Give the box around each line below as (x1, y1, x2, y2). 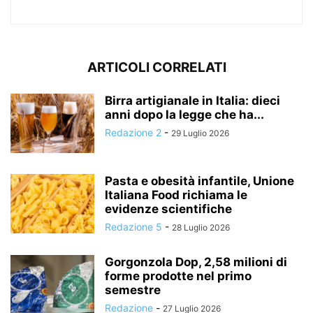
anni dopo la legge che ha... (105, 108, 264, 122)
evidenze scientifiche (105, 202, 232, 217)
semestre (105, 283, 161, 298)
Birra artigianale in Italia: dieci (105, 94, 280, 108)
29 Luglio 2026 (171, 128, 229, 139)
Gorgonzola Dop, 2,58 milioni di (105, 255, 287, 270)
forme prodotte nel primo (105, 269, 252, 284)
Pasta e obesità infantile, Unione (105, 174, 294, 189)
